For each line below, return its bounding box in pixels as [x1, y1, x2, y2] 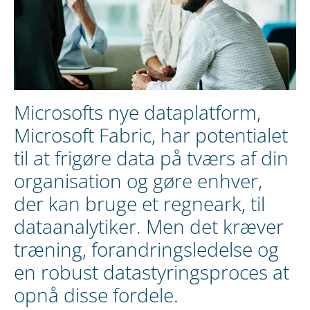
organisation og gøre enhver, [14, 167, 262, 194]
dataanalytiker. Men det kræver [14, 212, 284, 239]
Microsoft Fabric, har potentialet [14, 121, 288, 148]
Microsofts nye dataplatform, [14, 98, 261, 125]
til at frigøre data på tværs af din [14, 144, 289, 171]
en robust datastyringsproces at [14, 258, 289, 285]
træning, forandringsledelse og [14, 235, 279, 262]
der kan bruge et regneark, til [14, 190, 265, 217]
